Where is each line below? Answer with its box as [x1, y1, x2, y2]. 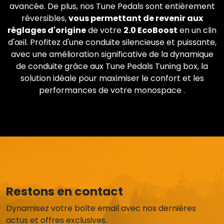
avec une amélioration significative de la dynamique [10, 48, 213, 60]
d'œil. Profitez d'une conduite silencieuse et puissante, [7, 36, 216, 48]
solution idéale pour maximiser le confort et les [20, 72, 204, 84]
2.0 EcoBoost [123, 24, 177, 36]
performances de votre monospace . [39, 84, 185, 96]
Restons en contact [6, 182, 123, 199]
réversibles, [21, 12, 68, 24]
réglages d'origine [7, 24, 86, 36]
